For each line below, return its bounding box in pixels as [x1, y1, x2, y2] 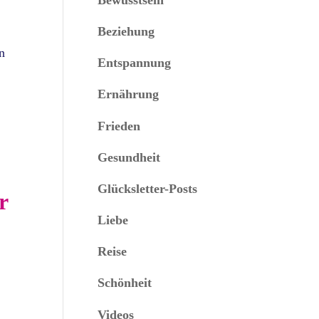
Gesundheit [98, 150, 161, 164]
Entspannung [98, 56, 172, 70]
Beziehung [98, 23, 155, 38]
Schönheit [98, 276, 152, 291]
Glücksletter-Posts [98, 181, 198, 196]
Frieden [98, 118, 141, 133]
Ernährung [98, 87, 159, 102]
